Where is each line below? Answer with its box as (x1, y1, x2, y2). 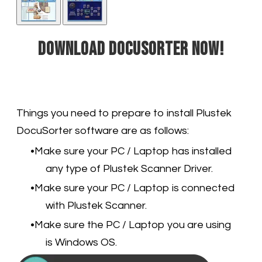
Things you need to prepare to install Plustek (16, 107, 232, 119)
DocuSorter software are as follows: (16, 125, 189, 136)
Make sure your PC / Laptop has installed (35, 145, 232, 157)
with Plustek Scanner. (46, 199, 147, 211)
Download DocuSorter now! (38, 37, 224, 61)
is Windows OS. (46, 236, 117, 248)
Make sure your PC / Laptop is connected (35, 182, 235, 194)
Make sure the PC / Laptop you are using (35, 219, 231, 230)
